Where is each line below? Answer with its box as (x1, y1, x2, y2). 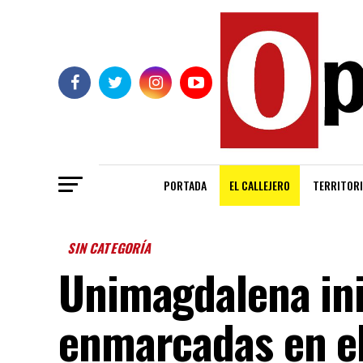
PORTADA (164, 177, 207, 194)
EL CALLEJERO (229, 177, 290, 194)
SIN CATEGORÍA (66, 238, 156, 258)
